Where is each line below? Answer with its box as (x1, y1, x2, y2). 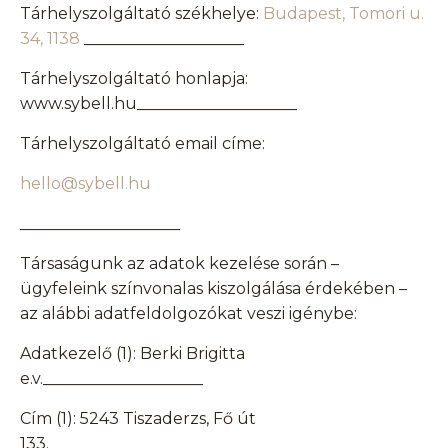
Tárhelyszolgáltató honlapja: (20, 69, 248, 89)
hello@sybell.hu (20, 174, 151, 194)
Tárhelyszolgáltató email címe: (20, 134, 265, 154)
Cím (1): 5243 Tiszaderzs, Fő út (20, 409, 256, 429)
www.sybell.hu (20, 94, 137, 114)
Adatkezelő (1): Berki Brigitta (20, 344, 245, 364)
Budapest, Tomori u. (263, 4, 424, 24)
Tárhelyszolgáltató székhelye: (20, 4, 263, 24)
